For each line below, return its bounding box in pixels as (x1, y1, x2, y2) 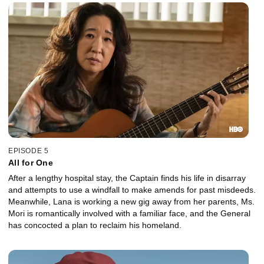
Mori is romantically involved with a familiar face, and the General (8, 208, 250, 218)
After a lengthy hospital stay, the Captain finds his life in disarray (8, 173, 246, 183)
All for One (8, 157, 53, 167)
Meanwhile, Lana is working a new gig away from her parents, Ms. (8, 196, 255, 206)
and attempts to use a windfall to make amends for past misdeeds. (8, 184, 256, 194)
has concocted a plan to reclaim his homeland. (8, 220, 181, 230)
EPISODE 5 (8, 146, 49, 155)
